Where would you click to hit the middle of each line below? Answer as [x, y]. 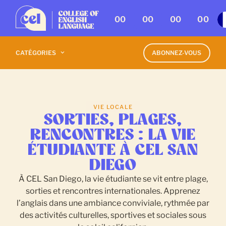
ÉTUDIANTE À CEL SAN [113, 150]
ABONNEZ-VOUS [177, 52]
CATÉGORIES [36, 52]
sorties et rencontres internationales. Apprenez [113, 191]
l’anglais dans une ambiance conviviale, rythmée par [113, 203]
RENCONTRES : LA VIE [113, 135]
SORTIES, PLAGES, [113, 120]
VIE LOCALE [113, 107]
